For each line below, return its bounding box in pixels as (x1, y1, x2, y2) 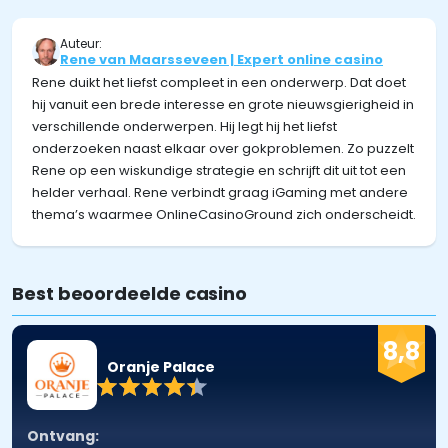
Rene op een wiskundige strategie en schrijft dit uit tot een (32, 161, 406, 180)
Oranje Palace (107, 357, 215, 377)
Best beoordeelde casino (12, 281, 248, 306)
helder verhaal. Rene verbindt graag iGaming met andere (32, 183, 408, 202)
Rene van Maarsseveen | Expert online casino (60, 50, 383, 69)
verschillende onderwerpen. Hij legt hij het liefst (32, 117, 337, 136)
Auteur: (60, 35, 102, 52)
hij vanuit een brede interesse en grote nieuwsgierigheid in (32, 95, 414, 114)
